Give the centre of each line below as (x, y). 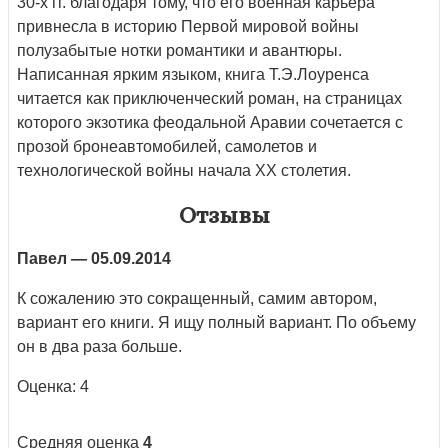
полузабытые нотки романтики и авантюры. (179, 50)
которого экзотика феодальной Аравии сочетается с (210, 122)
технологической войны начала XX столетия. (184, 170)
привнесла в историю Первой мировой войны (188, 26)
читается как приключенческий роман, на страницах (209, 98)
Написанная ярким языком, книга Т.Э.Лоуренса (193, 74)
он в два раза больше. (99, 346)
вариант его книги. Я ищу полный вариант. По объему (216, 322)
